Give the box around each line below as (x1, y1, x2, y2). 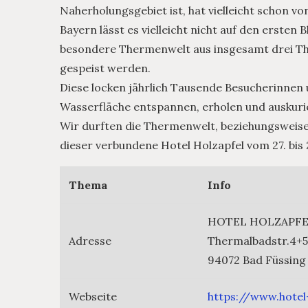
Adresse (69, 234, 111, 248)
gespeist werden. (60, 61, 151, 76)
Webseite (69, 289, 117, 304)
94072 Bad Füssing (208, 253, 306, 267)
